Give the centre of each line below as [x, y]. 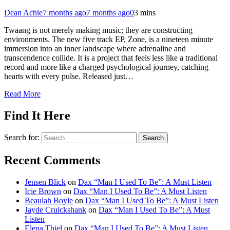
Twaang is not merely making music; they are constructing [98, 30]
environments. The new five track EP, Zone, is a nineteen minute [109, 39]
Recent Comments [52, 160]
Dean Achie [23, 12]
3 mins [145, 12]
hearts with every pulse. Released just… [69, 76]
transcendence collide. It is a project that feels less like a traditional [111, 57]
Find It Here [37, 115]
